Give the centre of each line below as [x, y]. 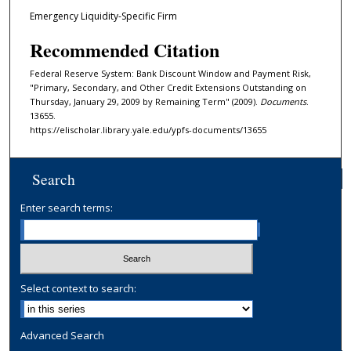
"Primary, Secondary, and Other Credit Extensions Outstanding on [168, 87]
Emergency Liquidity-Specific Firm [103, 16]
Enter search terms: [67, 208]
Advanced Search [63, 335]
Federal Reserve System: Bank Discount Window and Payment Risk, [170, 73]
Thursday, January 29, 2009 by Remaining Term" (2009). [145, 101]
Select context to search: [79, 288]
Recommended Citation [124, 49]
